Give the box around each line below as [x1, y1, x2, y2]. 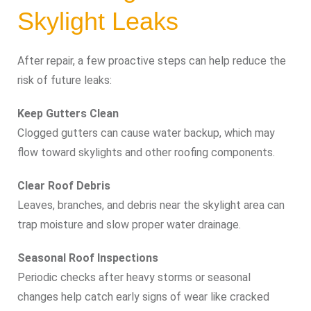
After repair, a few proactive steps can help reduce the [17, 53, 286, 67]
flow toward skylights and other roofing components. [17, 145, 275, 159]
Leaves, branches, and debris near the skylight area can [17, 198, 285, 212]
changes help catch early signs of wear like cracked [17, 289, 269, 303]
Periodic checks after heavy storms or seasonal [17, 270, 251, 284]
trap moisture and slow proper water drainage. [17, 217, 241, 231]
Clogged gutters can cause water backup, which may [17, 126, 275, 140]
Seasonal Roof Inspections [17, 251, 158, 264]
